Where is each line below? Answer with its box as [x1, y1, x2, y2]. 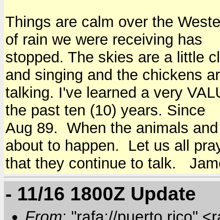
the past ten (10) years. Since [5, 101, 205, 119]
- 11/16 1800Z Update [5, 183, 196, 205]
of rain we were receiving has [5, 30, 202, 48]
